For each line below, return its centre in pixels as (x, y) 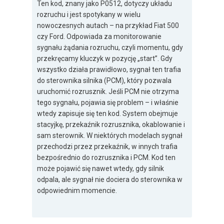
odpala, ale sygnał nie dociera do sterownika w (110, 180)
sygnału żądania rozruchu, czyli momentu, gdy (110, 48)
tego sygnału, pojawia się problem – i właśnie (108, 103)
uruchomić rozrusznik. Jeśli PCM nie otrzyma (108, 92)
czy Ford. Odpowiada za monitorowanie (99, 37)
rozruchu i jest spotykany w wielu (89, 15)
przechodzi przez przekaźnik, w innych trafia (107, 147)
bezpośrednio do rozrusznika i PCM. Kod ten (106, 158)
